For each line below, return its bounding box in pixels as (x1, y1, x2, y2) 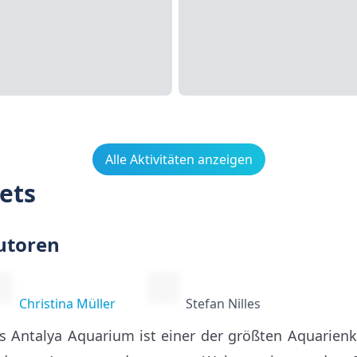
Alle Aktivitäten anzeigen (104, 151, 253, 168)
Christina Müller (19, 295, 116, 312)
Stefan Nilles (186, 295, 261, 312)
